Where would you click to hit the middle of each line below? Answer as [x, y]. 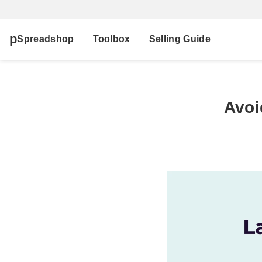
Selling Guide [180, 39]
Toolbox [111, 39]
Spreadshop [46, 39]
